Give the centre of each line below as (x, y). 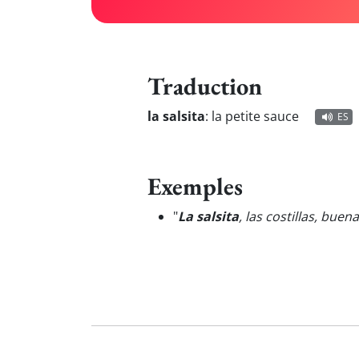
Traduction (205, 86)
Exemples (195, 186)
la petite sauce (255, 116)
